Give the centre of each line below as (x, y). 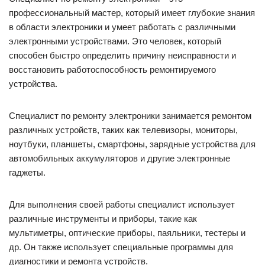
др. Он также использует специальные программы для (121, 247)
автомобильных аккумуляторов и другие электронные (119, 158)
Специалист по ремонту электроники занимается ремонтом (130, 115)
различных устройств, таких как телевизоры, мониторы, (123, 130)
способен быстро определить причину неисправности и (122, 55)
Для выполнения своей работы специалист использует (122, 204)
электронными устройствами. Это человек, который (115, 41)
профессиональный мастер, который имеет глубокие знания (132, 12)
